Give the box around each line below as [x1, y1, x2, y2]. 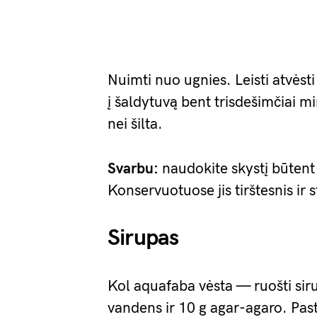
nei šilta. [108, 115, 163, 133]
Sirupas [108, 224, 179, 252]
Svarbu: [108, 160, 158, 178]
